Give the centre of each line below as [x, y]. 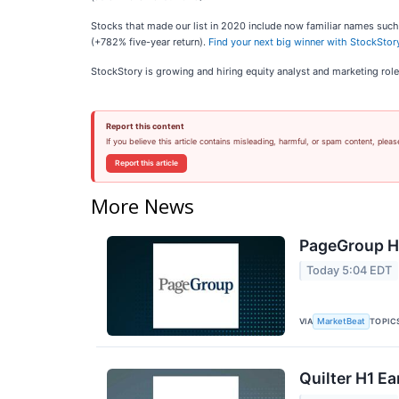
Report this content [145, 126]
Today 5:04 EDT [350, 271]
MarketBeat [342, 322]
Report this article [146, 163]
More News [142, 205]
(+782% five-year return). [150, 42]
